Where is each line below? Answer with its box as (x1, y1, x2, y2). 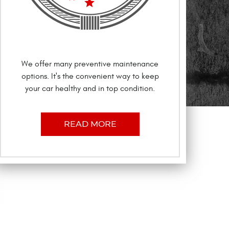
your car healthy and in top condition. (25, 83, 155, 93)
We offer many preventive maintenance (21, 59, 158, 68)
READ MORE (63, 120, 117, 128)
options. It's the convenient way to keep (21, 71, 159, 81)
